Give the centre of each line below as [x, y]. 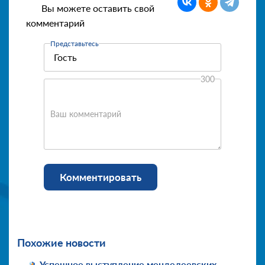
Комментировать [101, 177]
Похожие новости [62, 242]
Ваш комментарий [85, 114]
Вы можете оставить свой [98, 8]
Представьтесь [74, 43]
